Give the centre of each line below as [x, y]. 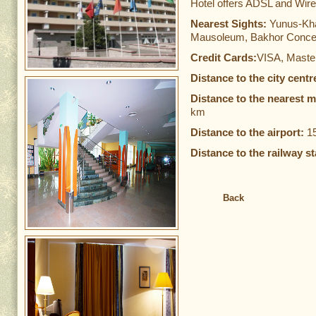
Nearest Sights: [230, 24]
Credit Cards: [224, 57]
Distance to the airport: [249, 132]
